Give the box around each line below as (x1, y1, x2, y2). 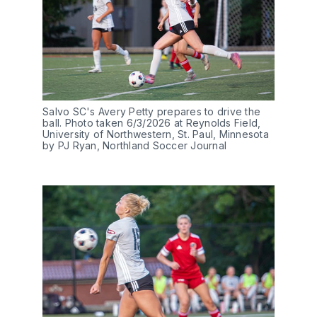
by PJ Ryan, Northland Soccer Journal (42, 139, 226, 151)
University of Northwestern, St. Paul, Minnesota (42, 127, 269, 140)
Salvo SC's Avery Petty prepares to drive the (42, 105, 260, 117)
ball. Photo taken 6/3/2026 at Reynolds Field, (42, 116, 261, 129)
